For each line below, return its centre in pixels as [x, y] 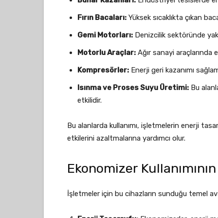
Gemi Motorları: [105, 35]
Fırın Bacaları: [102, 18]
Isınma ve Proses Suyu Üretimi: [133, 88]
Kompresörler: [103, 70]
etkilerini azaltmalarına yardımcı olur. [126, 138]
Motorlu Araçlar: [107, 53]
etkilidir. [90, 100]
